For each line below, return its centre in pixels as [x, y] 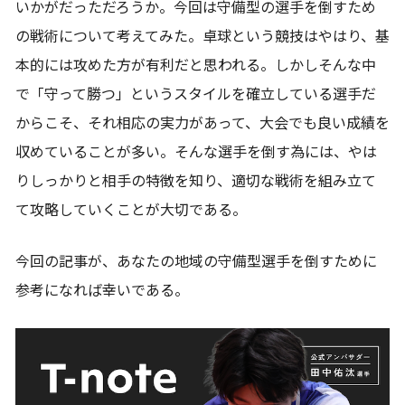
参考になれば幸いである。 [102, 290]
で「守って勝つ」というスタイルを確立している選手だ [196, 94]
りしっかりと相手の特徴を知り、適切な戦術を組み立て [196, 181]
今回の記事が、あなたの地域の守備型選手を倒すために [196, 261]
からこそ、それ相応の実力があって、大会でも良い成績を [202, 123]
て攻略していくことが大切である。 [131, 210]
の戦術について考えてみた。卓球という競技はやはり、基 [202, 36]
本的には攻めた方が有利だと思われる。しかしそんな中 [196, 65]
